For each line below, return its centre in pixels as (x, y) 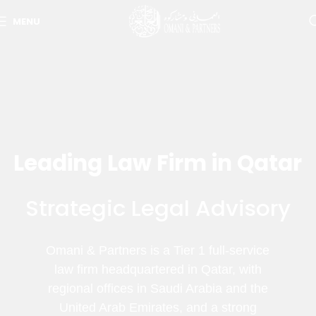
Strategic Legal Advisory (158, 208)
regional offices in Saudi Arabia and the (158, 289)
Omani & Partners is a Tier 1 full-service (158, 251)
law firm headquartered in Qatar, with (158, 270)
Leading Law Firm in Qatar (158, 163)
